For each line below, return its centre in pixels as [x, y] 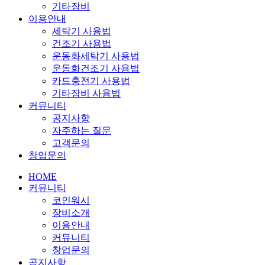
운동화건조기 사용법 [96, 68]
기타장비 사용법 [86, 93]
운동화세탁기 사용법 [96, 56]
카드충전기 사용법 [91, 80]
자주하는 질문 [82, 130]
